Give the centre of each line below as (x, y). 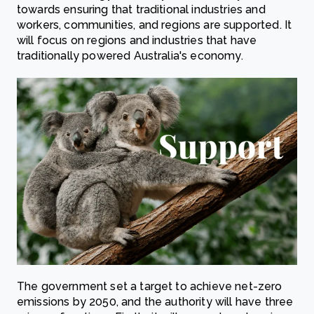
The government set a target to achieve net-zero (150, 286)
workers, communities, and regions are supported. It (155, 25)
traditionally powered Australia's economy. (130, 56)
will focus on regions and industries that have (137, 41)
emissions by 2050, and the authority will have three (155, 302)
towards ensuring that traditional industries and (141, 10)
